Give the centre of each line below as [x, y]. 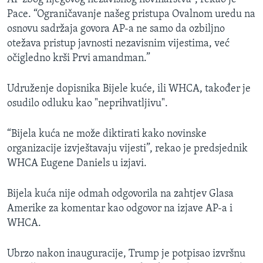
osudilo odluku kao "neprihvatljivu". [87, 104]
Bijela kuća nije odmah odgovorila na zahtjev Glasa [120, 194]
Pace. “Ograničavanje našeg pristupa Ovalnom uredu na [131, 15]
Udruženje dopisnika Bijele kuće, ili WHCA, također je [129, 89]
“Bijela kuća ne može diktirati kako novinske [107, 134]
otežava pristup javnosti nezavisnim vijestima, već [118, 44]
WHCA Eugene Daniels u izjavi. [77, 164]
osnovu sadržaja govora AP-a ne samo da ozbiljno [116, 29]
